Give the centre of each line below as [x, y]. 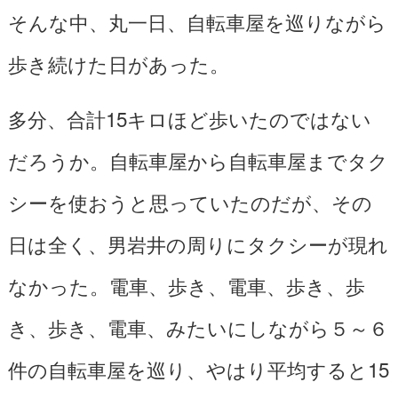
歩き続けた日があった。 [118, 63]
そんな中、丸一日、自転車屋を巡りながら [197, 21]
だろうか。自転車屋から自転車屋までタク [198, 159]
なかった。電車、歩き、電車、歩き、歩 [186, 285]
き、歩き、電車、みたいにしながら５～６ [198, 326]
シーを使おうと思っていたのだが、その [190, 201]
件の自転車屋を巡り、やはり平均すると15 [198, 368]
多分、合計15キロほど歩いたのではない [189, 118]
